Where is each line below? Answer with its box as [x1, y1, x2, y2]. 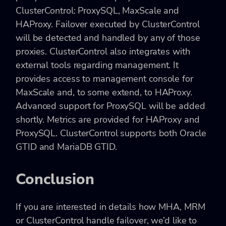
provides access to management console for [16, 72, 193, 85]
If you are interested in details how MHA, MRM [16, 200, 205, 213]
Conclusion [16, 168, 94, 190]
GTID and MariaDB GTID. [16, 140, 117, 153]
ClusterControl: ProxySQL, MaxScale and [16, 4, 180, 17]
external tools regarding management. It [16, 59, 179, 71]
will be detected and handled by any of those [16, 31, 200, 44]
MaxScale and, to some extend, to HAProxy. [16, 86, 192, 98]
